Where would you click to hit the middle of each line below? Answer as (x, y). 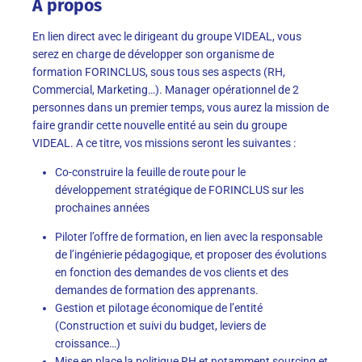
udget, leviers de (226, 325)
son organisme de (229, 54)
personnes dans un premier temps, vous (133, 107)
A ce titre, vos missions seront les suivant (178, 143)
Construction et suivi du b (122, 325)
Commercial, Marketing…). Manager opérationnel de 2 (166, 89)
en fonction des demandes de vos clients (156, 272)
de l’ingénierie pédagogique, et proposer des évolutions (191, 254)
